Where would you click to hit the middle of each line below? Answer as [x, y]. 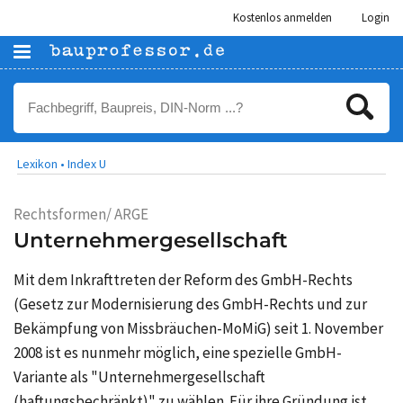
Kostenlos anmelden [282, 18]
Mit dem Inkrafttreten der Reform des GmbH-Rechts [183, 280]
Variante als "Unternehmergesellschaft [139, 377]
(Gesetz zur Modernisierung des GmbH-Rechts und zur [190, 304]
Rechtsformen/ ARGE [81, 214]
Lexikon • [41, 164]
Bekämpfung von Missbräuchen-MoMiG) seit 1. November [198, 329]
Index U [87, 164]
